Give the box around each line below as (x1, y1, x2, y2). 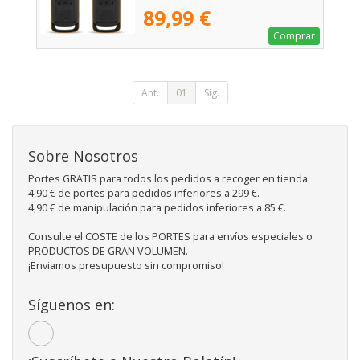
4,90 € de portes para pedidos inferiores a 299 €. (28, 186, 260, 201)
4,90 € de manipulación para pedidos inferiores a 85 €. (28, 201, 286, 215)
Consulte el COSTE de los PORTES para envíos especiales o (28, 230, 313, 244)
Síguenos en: (28, 295, 115, 315)
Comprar (273, 29, 315, 43)
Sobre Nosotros (28, 146, 138, 166)
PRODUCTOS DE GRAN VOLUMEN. (28, 244, 188, 259)
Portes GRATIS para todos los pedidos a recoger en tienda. (28, 172, 310, 186)
